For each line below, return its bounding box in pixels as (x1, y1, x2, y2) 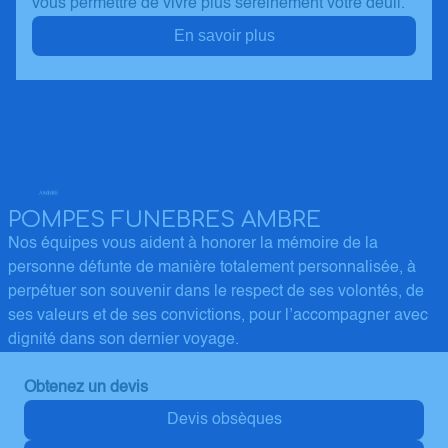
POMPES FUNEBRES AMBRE (8, 208, 321, 232)
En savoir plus (173, 27, 275, 44)
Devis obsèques (166, 412, 282, 428)
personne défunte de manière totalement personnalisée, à (8, 260, 416, 276)
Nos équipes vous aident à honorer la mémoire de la (8, 236, 378, 252)
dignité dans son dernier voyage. (8, 332, 239, 348)
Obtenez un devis (24, 380, 148, 396)
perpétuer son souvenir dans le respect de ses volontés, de (8, 284, 424, 300)
